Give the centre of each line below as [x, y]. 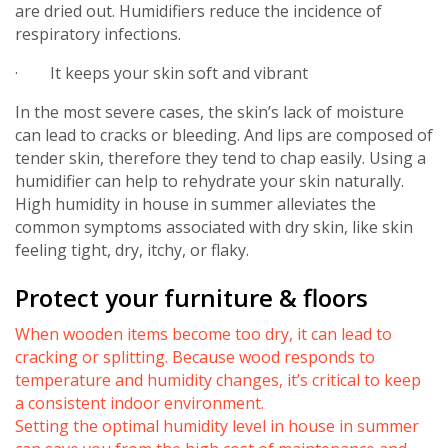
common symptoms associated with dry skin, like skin [214, 226]
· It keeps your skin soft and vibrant [161, 72]
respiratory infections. [98, 33]
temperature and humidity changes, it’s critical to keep [218, 379]
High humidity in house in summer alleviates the [195, 203]
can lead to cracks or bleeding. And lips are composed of [224, 134]
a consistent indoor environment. [141, 402]
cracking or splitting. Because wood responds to [195, 356]
